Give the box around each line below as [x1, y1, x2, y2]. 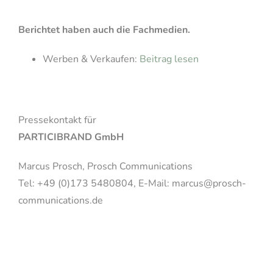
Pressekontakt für [18, 113, 96, 127]
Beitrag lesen [139, 52, 199, 66]
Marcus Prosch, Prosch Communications [18, 159, 193, 173]
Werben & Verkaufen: [42, 52, 140, 66]
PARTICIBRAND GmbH [18, 130, 124, 144]
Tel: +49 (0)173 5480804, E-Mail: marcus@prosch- [18, 176, 246, 190]
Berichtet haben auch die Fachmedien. [18, 23, 190, 37]
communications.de [18, 193, 103, 207]
